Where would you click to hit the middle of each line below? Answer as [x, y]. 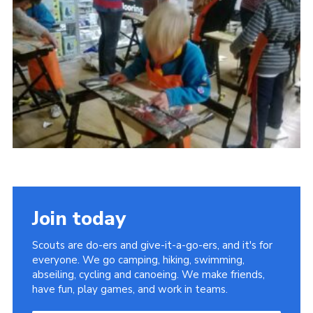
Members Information [86, 122]
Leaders [50, 19]
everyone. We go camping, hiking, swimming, [138, 260]
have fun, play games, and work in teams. [130, 289]
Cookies [49, 45]
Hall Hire [52, 148]
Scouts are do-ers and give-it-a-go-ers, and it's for [152, 245]
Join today [79, 218]
